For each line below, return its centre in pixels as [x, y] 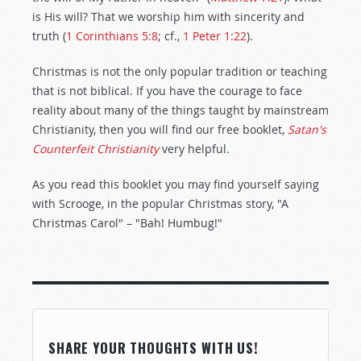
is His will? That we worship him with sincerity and [168, 17]
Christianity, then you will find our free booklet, [160, 129]
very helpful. [196, 149]
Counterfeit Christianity [95, 149]
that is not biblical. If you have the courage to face [167, 91]
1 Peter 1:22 [215, 36]
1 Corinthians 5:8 [112, 36]
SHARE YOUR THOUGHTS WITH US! [154, 348]
